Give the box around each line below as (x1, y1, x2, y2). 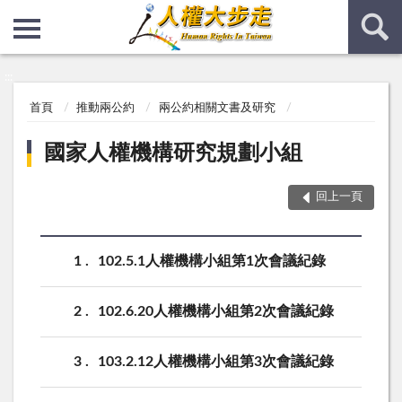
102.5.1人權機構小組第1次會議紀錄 (98, 253, 326, 268)
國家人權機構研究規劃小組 (44, 142, 303, 164)
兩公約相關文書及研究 (158, 102, 275, 115)
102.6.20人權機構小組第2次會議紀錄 (98, 303, 334, 319)
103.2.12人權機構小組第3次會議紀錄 (98, 354, 334, 369)
